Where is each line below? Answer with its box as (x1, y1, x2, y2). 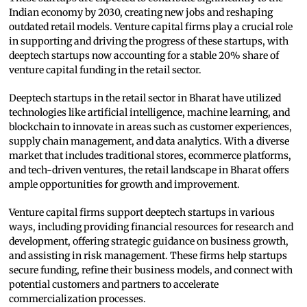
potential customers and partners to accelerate (9, 278, 219, 291)
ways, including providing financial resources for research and (9, 221, 294, 234)
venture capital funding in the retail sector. (9, 64, 202, 77)
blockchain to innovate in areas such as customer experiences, (9, 121, 293, 134)
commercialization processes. (9, 293, 147, 306)
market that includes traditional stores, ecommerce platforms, (9, 149, 292, 162)
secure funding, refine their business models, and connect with (9, 264, 293, 277)
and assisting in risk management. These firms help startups (9, 249, 288, 262)
